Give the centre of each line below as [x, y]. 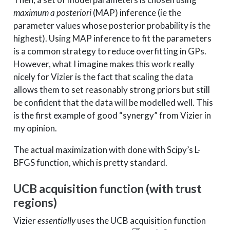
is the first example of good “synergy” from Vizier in [112, 115]
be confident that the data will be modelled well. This [113, 102]
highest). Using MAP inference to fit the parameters [112, 38]
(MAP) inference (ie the [136, 12]
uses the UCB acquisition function [140, 220]
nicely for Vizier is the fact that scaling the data [103, 76]
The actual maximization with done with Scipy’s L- [107, 149]
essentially [56, 220]
